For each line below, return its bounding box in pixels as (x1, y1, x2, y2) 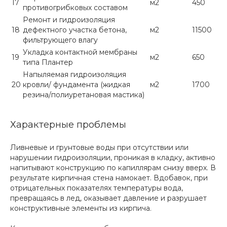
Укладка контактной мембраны (23, 48, 137, 57)
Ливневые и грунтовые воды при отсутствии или (10, 143, 188, 152)
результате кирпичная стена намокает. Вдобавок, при (10, 173, 208, 182)
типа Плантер (23, 58, 73, 67)
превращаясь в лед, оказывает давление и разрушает (10, 194, 207, 203)
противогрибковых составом (23, 3, 128, 12)
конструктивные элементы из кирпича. (10, 204, 152, 213)
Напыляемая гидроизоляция (23, 70, 126, 79)
